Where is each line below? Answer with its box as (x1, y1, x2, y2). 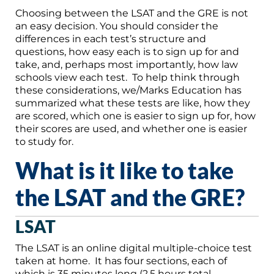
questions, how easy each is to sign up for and (15, 45, 239, 57)
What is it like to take (15, 156, 234, 184)
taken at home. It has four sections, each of (15, 254, 227, 267)
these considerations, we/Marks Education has (15, 84, 242, 96)
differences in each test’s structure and (15, 32, 206, 45)
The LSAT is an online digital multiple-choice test (15, 242, 252, 254)
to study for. (15, 135, 73, 147)
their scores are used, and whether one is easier (15, 122, 247, 135)
